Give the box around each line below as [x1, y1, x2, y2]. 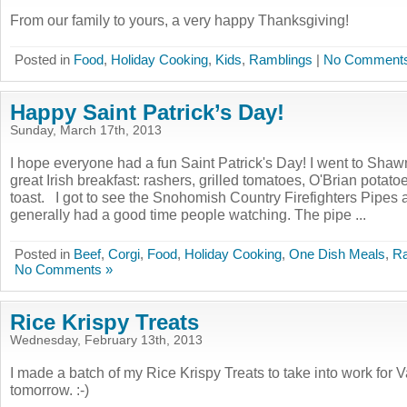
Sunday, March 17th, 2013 [10, 124, 162, 137]
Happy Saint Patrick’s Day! [10, 100, 284, 124]
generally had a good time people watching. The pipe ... [10, 206, 366, 223]
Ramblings [249, 52, 313, 67]
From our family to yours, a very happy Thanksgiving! [10, 12, 349, 28]
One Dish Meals [289, 246, 385, 262]
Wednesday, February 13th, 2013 [10, 333, 203, 347]
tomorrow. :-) [10, 382, 89, 398]
